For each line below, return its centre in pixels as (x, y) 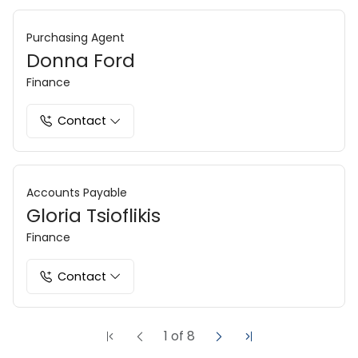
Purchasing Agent (76, 37)
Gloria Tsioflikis (93, 216)
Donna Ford (81, 60)
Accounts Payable (77, 193)
